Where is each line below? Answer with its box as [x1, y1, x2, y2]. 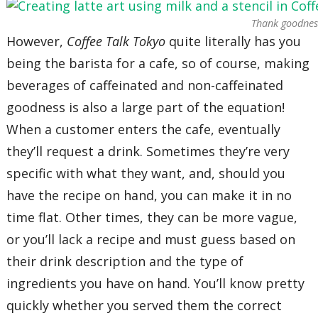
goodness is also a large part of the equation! [6, 99, 285, 116]
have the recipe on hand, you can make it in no [6, 187, 292, 204]
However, [6, 33, 67, 50]
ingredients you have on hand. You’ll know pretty [6, 275, 305, 292]
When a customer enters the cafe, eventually [6, 121, 281, 138]
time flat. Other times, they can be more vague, [6, 209, 298, 226]
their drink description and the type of [6, 253, 244, 270]
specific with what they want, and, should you [6, 165, 286, 182]
